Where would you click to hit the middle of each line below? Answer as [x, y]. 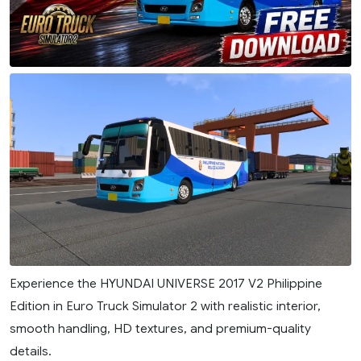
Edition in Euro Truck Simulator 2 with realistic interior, [165, 306]
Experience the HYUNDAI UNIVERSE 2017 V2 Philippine [166, 284]
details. [31, 351]
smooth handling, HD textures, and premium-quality [160, 329]
